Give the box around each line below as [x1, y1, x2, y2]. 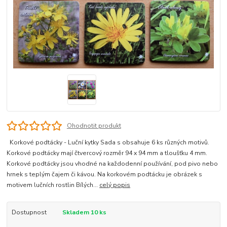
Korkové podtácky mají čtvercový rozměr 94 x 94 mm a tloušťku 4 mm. [7, 148, 208, 157]
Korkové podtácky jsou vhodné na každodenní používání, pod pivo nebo [7, 159, 218, 168]
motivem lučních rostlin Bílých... [7, 180, 100, 189]
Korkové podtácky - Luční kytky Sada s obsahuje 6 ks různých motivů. [7, 138, 210, 146]
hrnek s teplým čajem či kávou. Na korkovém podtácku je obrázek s [7, 170, 203, 178]
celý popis [99, 180, 131, 189]
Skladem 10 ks [62, 208, 106, 216]
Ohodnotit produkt [66, 121, 121, 130]
